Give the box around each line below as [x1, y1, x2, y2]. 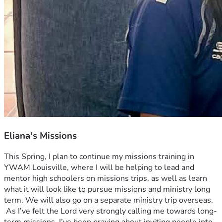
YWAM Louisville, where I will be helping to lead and [4, 162, 194, 173]
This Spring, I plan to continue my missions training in [4, 151, 194, 163]
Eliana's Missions [4, 129, 77, 142]
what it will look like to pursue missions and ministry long [4, 184, 210, 195]
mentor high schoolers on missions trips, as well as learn [4, 173, 207, 184]
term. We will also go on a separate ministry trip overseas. [4, 195, 213, 206]
